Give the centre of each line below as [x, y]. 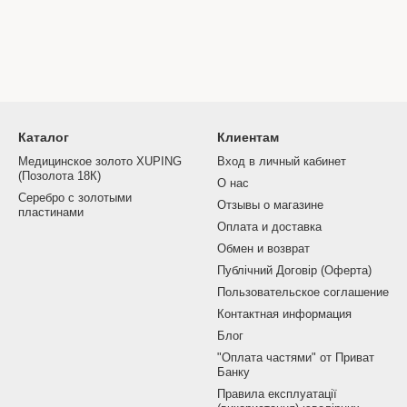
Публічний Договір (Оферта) [294, 271]
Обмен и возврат [263, 249]
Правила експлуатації [277, 394]
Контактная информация [284, 314]
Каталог [44, 138]
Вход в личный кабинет [282, 162]
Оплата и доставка [269, 227]
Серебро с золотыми [75, 198]
